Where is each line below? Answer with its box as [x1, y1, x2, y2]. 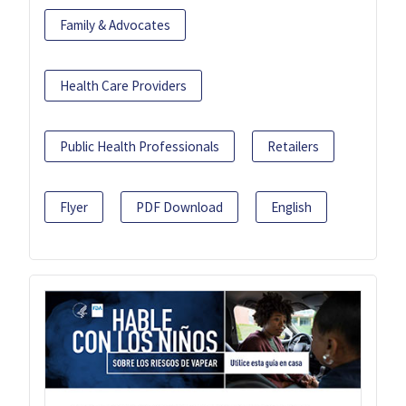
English [271, 198, 312, 217]
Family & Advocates [60, 16, 170, 34]
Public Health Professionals [60, 138, 219, 156]
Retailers [267, 138, 319, 156]
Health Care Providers [60, 77, 187, 95]
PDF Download [136, 198, 223, 217]
